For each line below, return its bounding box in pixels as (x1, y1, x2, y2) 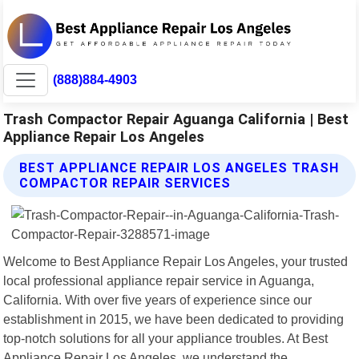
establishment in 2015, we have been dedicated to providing (3, 311, 345, 326)
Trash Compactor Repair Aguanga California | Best (3, 110, 349, 127)
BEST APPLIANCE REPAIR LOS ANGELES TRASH (19, 159, 340, 175)
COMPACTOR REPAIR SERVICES (19, 175, 232, 191)
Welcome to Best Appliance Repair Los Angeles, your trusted (3, 253, 349, 268)
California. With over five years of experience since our (3, 292, 313, 307)
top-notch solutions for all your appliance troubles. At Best (3, 330, 329, 345)
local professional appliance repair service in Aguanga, (3, 272, 315, 288)
